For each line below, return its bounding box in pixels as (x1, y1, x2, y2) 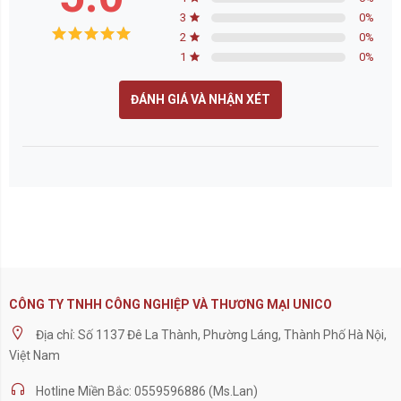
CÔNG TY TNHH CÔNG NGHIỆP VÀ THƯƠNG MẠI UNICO (9, 297, 332, 311)
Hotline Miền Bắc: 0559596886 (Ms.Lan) (36, 384, 258, 398)
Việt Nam (9, 348, 60, 363)
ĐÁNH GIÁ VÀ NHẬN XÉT (131, 92, 270, 107)
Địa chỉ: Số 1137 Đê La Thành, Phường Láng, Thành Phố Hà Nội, (36, 328, 387, 342)
